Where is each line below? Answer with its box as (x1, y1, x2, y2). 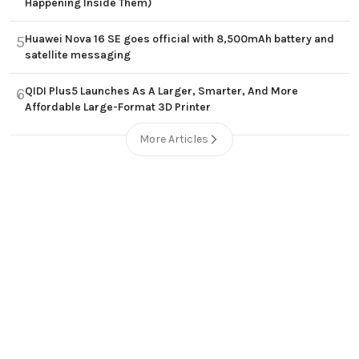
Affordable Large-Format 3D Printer (25, 100, 211, 115)
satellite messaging (25, 48, 131, 63)
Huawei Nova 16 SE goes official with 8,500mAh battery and (25, 32, 334, 46)
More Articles (139, 132, 208, 147)
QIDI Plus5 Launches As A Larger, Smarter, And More (25, 84, 298, 99)
